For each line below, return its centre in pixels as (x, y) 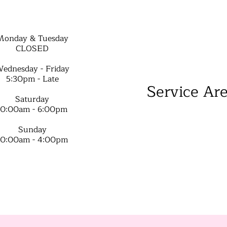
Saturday (32, 99)
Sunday (32, 130)
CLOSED (32, 49)
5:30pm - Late (32, 79)
